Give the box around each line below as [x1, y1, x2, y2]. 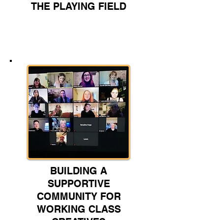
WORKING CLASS [36, 203, 121, 216]
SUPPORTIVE [47, 178, 110, 190]
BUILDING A [50, 165, 107, 177]
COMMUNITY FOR [36, 191, 121, 203]
